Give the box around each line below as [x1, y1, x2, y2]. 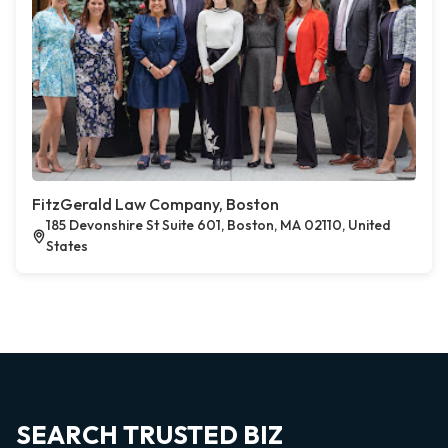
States [46, 237, 89, 255]
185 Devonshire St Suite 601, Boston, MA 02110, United [46, 216, 392, 234]
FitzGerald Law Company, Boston [32, 194, 279, 214]
